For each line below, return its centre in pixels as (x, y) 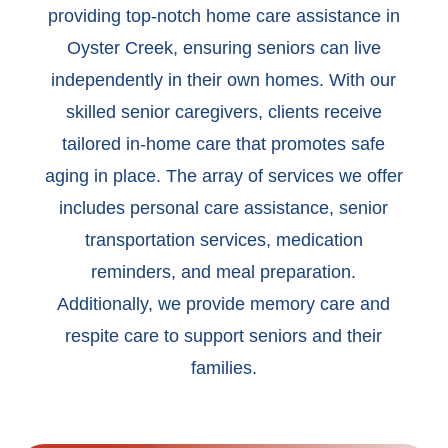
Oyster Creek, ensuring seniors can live (223, 48)
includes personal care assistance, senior (224, 208)
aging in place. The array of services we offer (223, 176)
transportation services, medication (223, 240)
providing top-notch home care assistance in (223, 16)
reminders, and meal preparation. (224, 272)
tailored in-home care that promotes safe (224, 144)
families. (223, 368)
